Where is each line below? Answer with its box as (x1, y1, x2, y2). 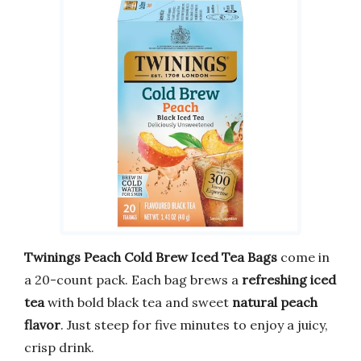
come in (277, 249, 330, 266)
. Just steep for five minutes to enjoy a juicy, (60, 317, 328, 334)
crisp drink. (24, 339, 94, 356)
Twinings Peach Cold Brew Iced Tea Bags (24, 249, 277, 266)
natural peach (232, 294, 317, 311)
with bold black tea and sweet (44, 294, 232, 311)
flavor (24, 317, 60, 334)
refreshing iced (242, 272, 336, 288)
